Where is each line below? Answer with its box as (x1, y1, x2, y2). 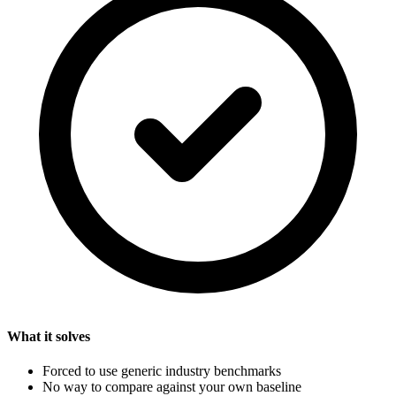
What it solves (7, 328, 90, 344)
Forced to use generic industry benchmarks (42, 362, 281, 378)
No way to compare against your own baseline (42, 378, 301, 394)
